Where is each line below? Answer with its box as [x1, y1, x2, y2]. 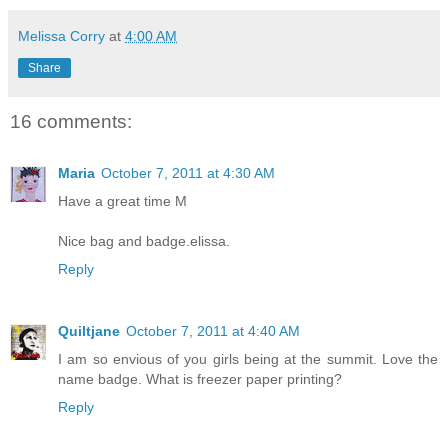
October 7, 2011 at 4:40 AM [126, 323, 300, 340]
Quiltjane [58, 323, 120, 340]
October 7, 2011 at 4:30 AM [101, 165, 275, 182]
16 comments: [10, 111, 132, 133]
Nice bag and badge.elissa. [58, 233, 230, 250]
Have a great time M [58, 193, 187, 210]
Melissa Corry [18, 27, 105, 44]
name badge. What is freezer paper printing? [58, 371, 342, 388]
